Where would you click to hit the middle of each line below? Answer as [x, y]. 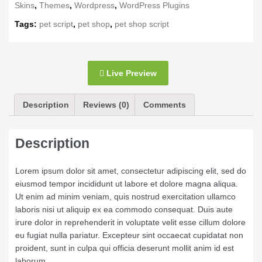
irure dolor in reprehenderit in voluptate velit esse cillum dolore [130, 223]
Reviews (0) [106, 105]
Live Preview [130, 73]
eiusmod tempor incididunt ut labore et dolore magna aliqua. [127, 184]
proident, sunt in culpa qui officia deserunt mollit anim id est [125, 248]
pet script [56, 24]
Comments [165, 105]
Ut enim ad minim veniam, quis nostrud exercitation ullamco [125, 197]
